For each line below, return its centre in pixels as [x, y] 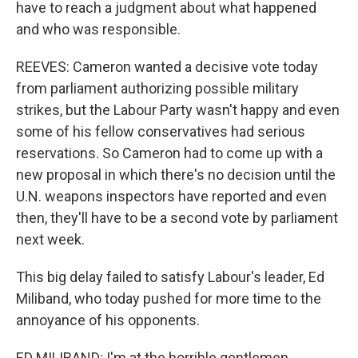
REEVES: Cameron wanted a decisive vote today [167, 67]
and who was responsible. [98, 29]
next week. [50, 239]
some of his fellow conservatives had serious [161, 131]
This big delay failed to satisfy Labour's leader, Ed [170, 277]
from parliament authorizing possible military [157, 88]
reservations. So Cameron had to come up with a [169, 153]
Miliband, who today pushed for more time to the [169, 298]
